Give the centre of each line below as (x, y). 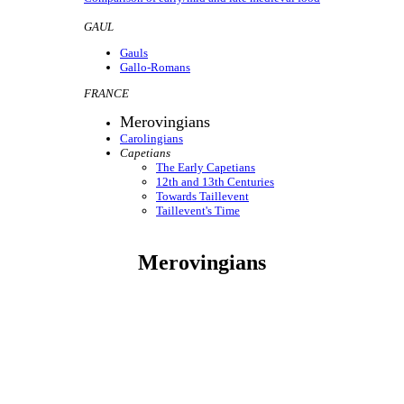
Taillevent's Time (198, 211)
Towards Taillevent (202, 197)
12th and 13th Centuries (215, 182)
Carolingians (151, 139)
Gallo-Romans (155, 68)
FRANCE (106, 94)
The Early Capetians (206, 168)
